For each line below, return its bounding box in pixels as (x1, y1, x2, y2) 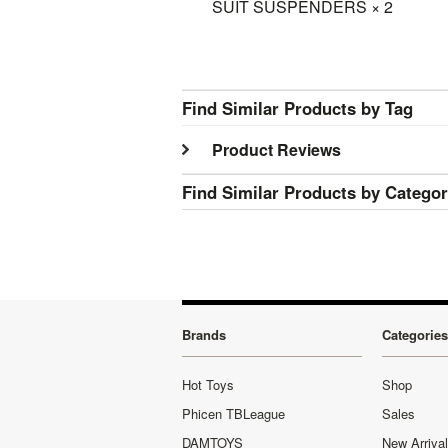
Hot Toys (182, 375, 234, 394)
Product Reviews (212, 138, 341, 161)
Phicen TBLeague (182, 404, 285, 423)
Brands (182, 325, 226, 344)
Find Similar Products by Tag (182, 96, 413, 120)
